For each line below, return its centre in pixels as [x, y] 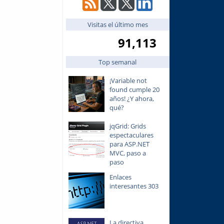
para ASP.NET [129, 144]
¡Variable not [128, 80]
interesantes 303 [134, 186]
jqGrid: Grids [127, 126]
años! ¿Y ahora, [131, 98]
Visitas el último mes [117, 24]
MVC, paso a [127, 153]
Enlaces [120, 177]
